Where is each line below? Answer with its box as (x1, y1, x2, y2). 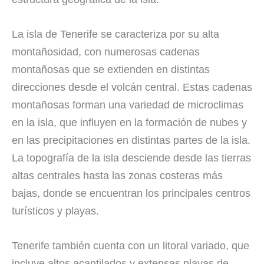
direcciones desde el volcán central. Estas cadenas (12, 81, 252, 93)
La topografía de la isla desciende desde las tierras (12, 151, 251, 164)
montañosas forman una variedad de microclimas (12, 98, 243, 111)
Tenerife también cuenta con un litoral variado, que (12, 239, 249, 252)
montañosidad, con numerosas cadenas (12, 45, 200, 58)
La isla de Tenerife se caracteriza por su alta (12, 28, 219, 40)
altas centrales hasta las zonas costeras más (12, 169, 223, 181)
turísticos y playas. (12, 204, 99, 217)
